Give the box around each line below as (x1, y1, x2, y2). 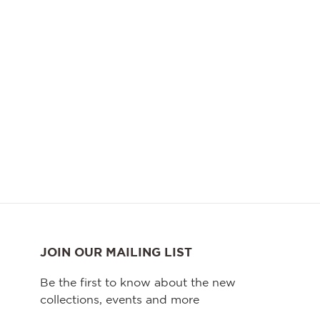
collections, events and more (40, 294, 199, 306)
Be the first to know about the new (40, 277, 236, 289)
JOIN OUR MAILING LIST (40, 247, 192, 259)
